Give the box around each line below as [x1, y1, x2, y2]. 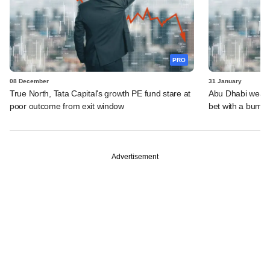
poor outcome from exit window [10, 101, 124, 111]
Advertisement [111, 152, 159, 161]
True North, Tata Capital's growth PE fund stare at [10, 88, 191, 98]
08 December [10, 77, 49, 84]
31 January [209, 77, 242, 84]
